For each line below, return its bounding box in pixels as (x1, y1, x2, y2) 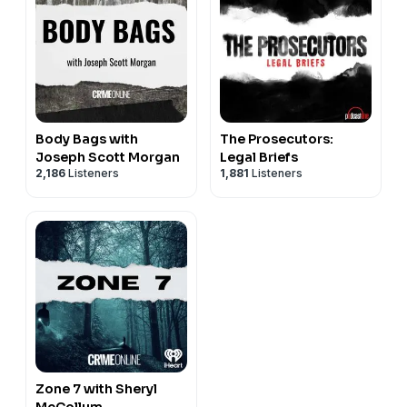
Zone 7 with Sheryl (35, 380, 157, 397)
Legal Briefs (220, 148, 298, 165)
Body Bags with (35, 130, 138, 147)
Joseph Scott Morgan (35, 148, 180, 165)
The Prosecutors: (220, 130, 333, 147)
